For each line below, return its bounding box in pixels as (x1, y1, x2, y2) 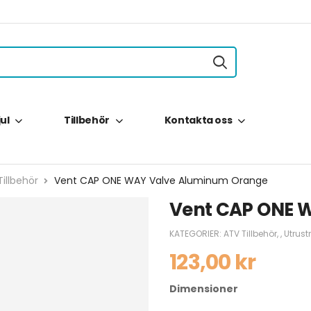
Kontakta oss (164, 113, 233, 128)
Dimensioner (169, 282, 238, 296)
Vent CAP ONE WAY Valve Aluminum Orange (53, 174, 268, 188)
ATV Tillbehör (224, 228, 277, 240)
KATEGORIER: (169, 228, 224, 240)
